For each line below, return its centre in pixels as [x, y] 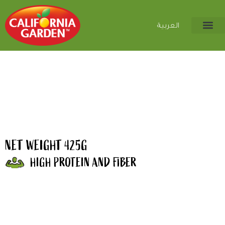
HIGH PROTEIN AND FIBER [83, 162]
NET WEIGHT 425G [46, 145]
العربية [167, 26]
